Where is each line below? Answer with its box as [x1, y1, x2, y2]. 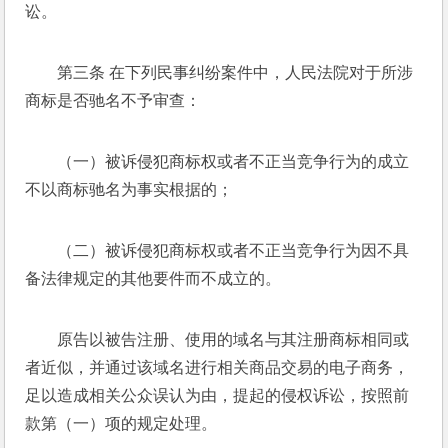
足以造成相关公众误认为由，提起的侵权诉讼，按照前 [25, 387, 410, 404]
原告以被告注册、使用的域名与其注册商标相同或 [57, 331, 410, 348]
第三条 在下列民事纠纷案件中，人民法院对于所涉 [57, 64, 414, 81]
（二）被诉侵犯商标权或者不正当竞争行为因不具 [57, 242, 410, 259]
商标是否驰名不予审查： [25, 92, 206, 109]
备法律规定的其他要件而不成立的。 [25, 270, 286, 287]
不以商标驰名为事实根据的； [25, 181, 238, 198]
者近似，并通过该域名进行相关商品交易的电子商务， [25, 359, 410, 376]
